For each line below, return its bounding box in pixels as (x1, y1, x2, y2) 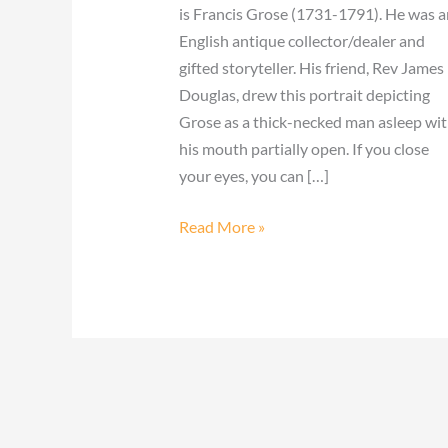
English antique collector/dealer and (178, 30, 425, 50)
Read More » (178, 216, 265, 236)
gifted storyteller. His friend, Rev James (178, 57, 444, 77)
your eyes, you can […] (178, 165, 329, 185)
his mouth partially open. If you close (178, 138, 429, 158)
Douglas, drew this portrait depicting (178, 84, 430, 104)
